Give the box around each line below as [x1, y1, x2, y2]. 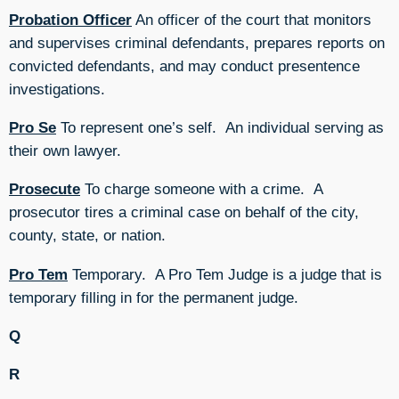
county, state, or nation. [9, 226, 166, 245]
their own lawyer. [9, 142, 121, 160]
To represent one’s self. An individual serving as [56, 118, 384, 137]
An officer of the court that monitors [132, 10, 371, 28]
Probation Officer [9, 10, 132, 28]
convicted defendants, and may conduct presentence [9, 56, 360, 75]
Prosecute [9, 180, 80, 199]
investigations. [9, 79, 105, 98]
